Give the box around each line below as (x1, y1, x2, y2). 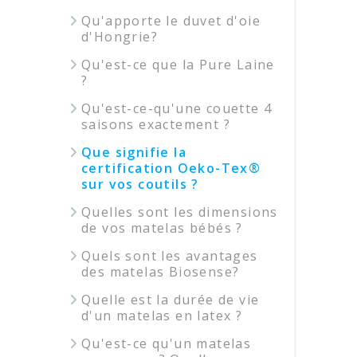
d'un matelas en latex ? (81, 307, 243, 324)
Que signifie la (81, 143, 187, 161)
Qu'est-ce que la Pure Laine (81, 56, 275, 73)
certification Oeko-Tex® (81, 159, 261, 177)
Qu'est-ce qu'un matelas (81, 335, 252, 352)
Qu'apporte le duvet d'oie (81, 12, 261, 29)
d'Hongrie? (81, 28, 159, 45)
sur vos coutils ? (81, 175, 199, 193)
